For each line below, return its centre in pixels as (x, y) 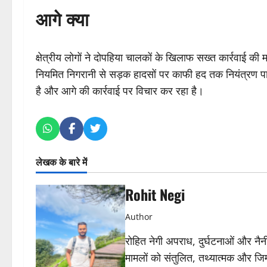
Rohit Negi (155, 194)
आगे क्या (62, 18)
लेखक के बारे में (61, 161)
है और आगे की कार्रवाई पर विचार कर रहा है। (120, 90)
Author (139, 216)
